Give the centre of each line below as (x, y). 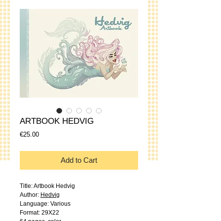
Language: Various (45, 203)
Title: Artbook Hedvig (47, 186)
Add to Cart (79, 160)
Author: (30, 195)
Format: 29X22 (39, 212)
